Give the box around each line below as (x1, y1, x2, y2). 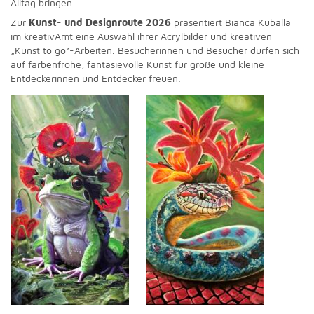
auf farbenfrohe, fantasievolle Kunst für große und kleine (11, 58, 264, 70)
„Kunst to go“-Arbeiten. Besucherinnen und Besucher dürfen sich (11, 44, 299, 56)
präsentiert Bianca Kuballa (171, 16, 291, 28)
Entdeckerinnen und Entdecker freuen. (11, 72, 181, 84)
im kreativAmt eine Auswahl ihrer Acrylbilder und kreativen (11, 30, 272, 42)
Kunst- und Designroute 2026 (29, 16, 171, 28)
